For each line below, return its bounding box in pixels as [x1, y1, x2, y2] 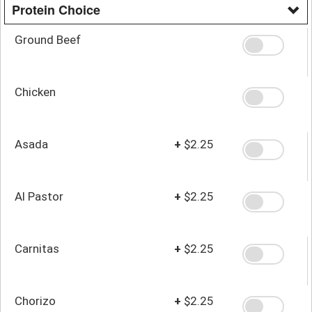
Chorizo [15, 293, 56, 308]
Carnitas [15, 241, 59, 256]
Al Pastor [15, 189, 63, 203]
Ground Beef [15, 32, 81, 47]
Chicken [15, 84, 56, 99]
